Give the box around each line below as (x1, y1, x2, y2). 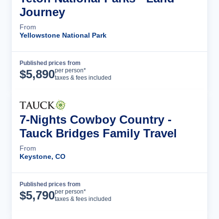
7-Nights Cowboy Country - (20, 113, 172, 126)
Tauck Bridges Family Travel (20, 127, 177, 140)
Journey (20, 5, 65, 19)
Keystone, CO (20, 153, 66, 160)
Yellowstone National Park (20, 31, 107, 39)
